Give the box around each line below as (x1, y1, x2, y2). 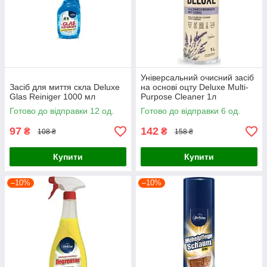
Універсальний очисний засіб (141, 73, 254, 83)
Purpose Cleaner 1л (141, 92, 216, 102)
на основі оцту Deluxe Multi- (141, 82, 249, 92)
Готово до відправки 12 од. (10, 106, 114, 116)
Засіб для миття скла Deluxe (10, 82, 120, 92)
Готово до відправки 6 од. (141, 106, 240, 116)
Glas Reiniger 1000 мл (10, 92, 95, 102)
